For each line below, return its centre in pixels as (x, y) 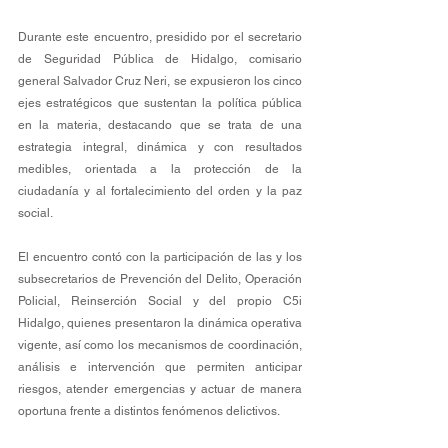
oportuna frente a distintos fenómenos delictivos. (149, 410)
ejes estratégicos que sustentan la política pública (160, 102)
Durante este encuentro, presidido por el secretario (160, 36)
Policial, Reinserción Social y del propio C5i (160, 300)
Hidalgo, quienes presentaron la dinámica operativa (160, 322)
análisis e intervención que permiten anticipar (160, 366)
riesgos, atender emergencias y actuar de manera (160, 388)
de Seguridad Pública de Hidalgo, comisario (160, 58)
